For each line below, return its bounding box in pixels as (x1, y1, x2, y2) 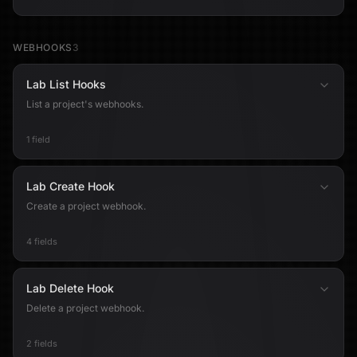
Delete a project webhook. (26, 302, 144, 314)
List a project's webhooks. (26, 98, 143, 110)
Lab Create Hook (26, 179, 115, 193)
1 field (26, 134, 50, 145)
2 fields (26, 338, 57, 349)
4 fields (26, 236, 57, 247)
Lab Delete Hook (26, 281, 114, 295)
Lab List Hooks (26, 77, 106, 91)
